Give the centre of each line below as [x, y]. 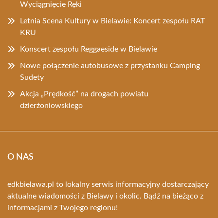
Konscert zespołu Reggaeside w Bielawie [89, 49]
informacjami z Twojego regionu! [63, 208]
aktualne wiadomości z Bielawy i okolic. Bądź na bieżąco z [105, 196]
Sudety [32, 77]
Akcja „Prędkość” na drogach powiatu [84, 94]
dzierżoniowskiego [51, 106]
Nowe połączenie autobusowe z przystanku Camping [110, 66]
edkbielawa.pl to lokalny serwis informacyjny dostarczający [108, 184]
